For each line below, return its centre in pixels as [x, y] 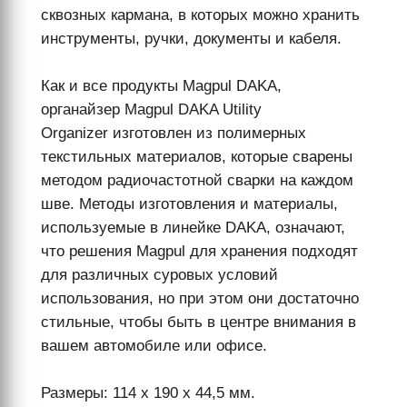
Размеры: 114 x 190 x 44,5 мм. [148, 393]
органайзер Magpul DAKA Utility [151, 109]
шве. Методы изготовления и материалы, [189, 204]
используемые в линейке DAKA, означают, [193, 228]
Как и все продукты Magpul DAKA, [161, 86]
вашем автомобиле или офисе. [154, 346]
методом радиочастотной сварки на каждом [197, 180]
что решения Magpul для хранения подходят [199, 251]
